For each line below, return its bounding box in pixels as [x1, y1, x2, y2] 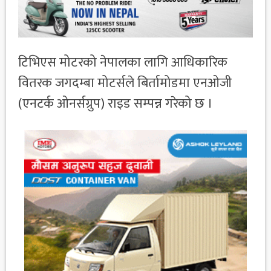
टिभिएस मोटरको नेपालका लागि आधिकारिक [18, 51, 227, 74]
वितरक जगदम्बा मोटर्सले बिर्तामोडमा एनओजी [18, 72, 232, 95]
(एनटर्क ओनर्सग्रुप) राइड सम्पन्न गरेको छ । [18, 93, 213, 116]
